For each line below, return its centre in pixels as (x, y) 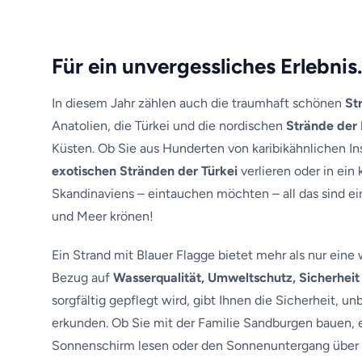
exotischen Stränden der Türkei (145, 171)
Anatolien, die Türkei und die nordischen (169, 126)
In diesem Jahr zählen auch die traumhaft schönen (198, 103)
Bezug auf (82, 278)
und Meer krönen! (103, 216)
